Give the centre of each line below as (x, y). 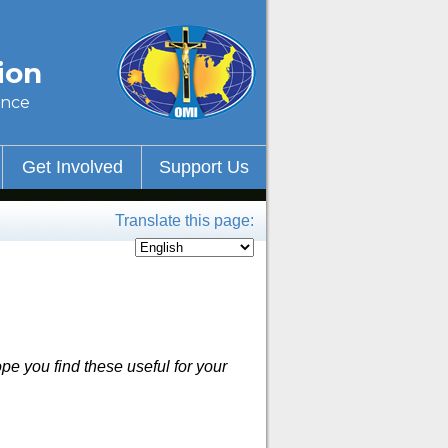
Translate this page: (184, 220)
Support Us (204, 167)
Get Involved (72, 167)
